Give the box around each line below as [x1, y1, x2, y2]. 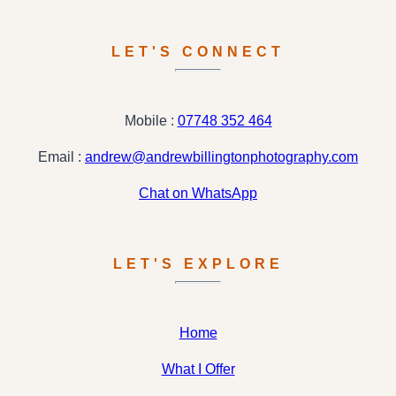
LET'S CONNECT [111, 43, 285, 59]
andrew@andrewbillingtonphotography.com [85, 148, 358, 164]
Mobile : [124, 112, 178, 128]
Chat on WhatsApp [139, 185, 257, 201]
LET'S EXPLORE [112, 255, 284, 271]
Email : [38, 148, 85, 164]
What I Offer [161, 361, 235, 377]
